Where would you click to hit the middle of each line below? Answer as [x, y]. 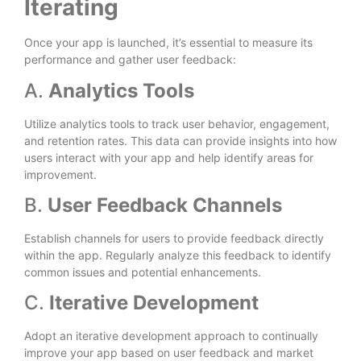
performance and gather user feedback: [130, 60]
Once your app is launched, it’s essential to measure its [168, 43]
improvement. [60, 174]
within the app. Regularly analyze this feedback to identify [178, 255]
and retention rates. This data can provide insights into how [180, 140]
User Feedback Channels [165, 205]
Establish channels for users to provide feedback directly [174, 239]
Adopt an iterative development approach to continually [171, 336]
